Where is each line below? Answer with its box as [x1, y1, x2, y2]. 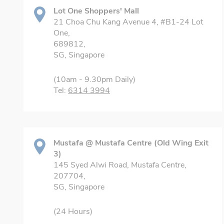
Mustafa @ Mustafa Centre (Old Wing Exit [53, 137, 208, 148]
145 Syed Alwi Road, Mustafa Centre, [53, 159, 186, 170]
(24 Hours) [53, 206, 92, 217]
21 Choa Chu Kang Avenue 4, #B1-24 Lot [53, 16, 203, 27]
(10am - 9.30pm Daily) [53, 74, 135, 85]
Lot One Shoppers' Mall [53, 5, 139, 16]
